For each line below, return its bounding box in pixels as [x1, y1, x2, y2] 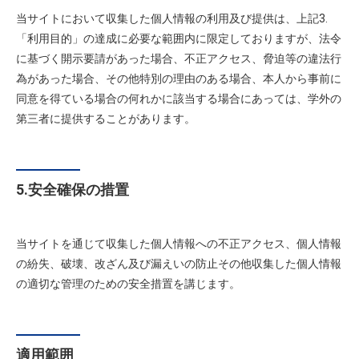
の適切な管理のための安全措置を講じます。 [16, 277, 240, 290]
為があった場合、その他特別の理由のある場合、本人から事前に [16, 72, 341, 85]
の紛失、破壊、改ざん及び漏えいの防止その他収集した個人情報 [16, 257, 341, 270]
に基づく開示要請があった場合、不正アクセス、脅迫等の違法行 [16, 52, 341, 65]
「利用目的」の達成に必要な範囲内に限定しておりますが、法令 [16, 32, 341, 45]
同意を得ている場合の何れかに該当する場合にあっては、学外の [16, 92, 341, 105]
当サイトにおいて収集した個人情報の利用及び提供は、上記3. [16, 12, 328, 25]
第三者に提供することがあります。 [16, 112, 196, 125]
